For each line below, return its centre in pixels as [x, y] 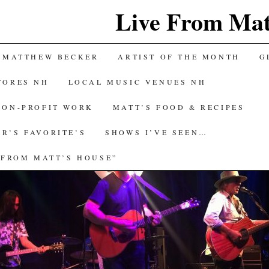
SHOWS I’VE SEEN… [157, 132]
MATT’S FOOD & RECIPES [179, 107]
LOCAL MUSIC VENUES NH [137, 82]
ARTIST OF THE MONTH [179, 56]
